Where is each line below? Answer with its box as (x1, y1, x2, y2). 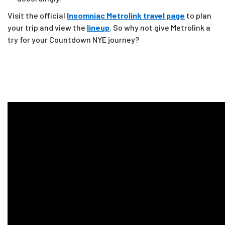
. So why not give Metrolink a (109, 22, 210, 32)
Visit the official (8, 10, 67, 20)
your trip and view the (8, 22, 87, 32)
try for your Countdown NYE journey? (8, 34, 139, 44)
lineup (87, 22, 109, 32)
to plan (185, 10, 211, 20)
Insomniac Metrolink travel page (67, 10, 185, 20)
